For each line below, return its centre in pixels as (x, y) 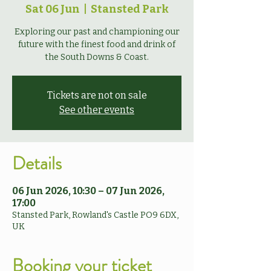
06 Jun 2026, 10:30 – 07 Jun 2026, (88, 191)
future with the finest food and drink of (97, 44)
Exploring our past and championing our (97, 32)
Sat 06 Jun (52, 9)
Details (37, 163)
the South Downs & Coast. (97, 57)
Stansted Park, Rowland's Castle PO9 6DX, (95, 215)
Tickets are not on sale (97, 95)
